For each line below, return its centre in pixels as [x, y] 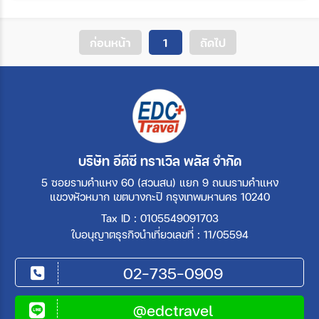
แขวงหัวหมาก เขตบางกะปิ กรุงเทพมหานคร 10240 [159, 197]
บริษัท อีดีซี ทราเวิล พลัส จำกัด [159, 161]
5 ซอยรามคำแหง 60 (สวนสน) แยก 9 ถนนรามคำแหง [159, 182]
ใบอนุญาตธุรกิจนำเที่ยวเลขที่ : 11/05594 [159, 234]
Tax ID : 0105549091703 [159, 218]
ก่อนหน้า [110, 42]
